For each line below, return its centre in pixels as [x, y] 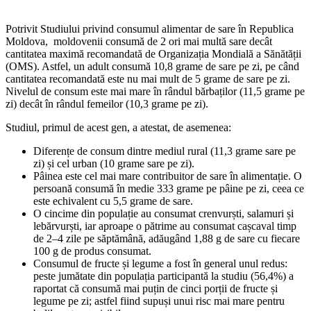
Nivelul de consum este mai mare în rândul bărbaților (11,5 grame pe [155, 92]
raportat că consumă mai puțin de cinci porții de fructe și [155, 289]
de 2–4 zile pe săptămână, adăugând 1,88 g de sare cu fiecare [167, 239]
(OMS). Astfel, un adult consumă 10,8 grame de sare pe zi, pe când [152, 67]
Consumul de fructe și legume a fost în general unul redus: [160, 264]
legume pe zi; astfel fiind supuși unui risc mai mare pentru [159, 301]
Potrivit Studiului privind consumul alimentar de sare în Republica [150, 29]
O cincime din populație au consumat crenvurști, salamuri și [163, 214]
